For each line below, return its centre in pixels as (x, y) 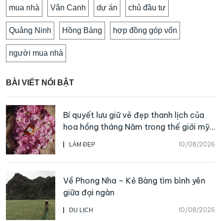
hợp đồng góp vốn (145, 30)
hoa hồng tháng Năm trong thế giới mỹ (136, 127)
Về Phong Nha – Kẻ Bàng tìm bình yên (134, 180)
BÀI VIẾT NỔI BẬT (40, 82)
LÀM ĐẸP (82, 144)
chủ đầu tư (147, 7)
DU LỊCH (81, 210)
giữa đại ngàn (89, 192)
